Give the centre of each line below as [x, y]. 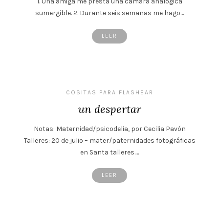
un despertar [109, 109]
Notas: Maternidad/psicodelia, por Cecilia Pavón [109, 129]
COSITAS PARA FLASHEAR [109, 92]
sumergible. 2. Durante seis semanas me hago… [109, 13]
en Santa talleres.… [109, 152]
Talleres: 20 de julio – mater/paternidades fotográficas [109, 140]
